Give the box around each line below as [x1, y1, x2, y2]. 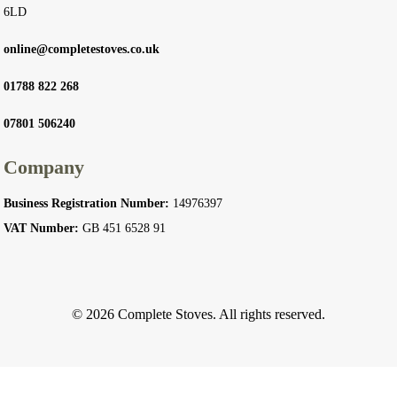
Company [4, 155, 85, 178]
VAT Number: [4, 221, 80, 235]
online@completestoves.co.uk [4, 42, 160, 56]
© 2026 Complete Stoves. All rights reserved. [72, 306, 325, 322]
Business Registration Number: [4, 196, 170, 210]
